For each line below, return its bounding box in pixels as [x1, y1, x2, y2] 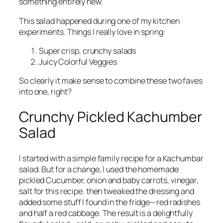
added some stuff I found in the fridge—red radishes [19, 196, 200, 208]
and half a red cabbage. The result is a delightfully [19, 207, 193, 219]
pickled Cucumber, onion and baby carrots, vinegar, [19, 174, 199, 186]
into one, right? [19, 86, 72, 98]
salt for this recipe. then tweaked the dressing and [19, 185, 194, 197]
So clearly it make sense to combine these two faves [19, 75, 203, 87]
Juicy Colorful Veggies [39, 56, 117, 67]
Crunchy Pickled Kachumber [19, 107, 202, 126]
